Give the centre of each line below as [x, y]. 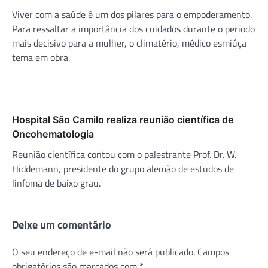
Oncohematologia [53, 134]
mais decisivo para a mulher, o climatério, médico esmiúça [129, 43]
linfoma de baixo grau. [56, 183]
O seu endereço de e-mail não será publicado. [103, 252]
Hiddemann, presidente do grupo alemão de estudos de [123, 168]
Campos [213, 252]
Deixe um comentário [62, 224]
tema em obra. [41, 57]
